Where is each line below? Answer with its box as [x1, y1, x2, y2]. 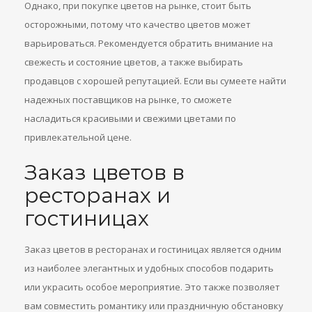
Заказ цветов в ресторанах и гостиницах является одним [24, 243, 281, 256]
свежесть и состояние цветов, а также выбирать [24, 56, 243, 68]
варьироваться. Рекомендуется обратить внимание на [24, 37, 273, 49]
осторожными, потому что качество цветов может [24, 18, 251, 31]
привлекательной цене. [24, 131, 132, 143]
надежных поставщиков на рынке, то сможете [24, 93, 232, 106]
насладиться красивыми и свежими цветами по [24, 112, 236, 125]
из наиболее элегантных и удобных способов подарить [24, 262, 274, 274]
